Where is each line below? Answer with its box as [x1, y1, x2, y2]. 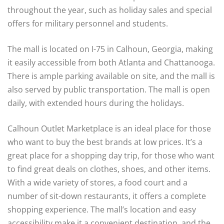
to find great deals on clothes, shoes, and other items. [7, 163, 210, 175]
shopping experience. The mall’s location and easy [7, 204, 196, 215]
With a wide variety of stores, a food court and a [7, 177, 187, 188]
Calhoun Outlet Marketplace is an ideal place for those [7, 123, 211, 134]
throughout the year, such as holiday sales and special [7, 4, 212, 16]
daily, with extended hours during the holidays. [7, 97, 184, 109]
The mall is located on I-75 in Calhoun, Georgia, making [7, 43, 213, 55]
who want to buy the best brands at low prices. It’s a [7, 136, 202, 148]
